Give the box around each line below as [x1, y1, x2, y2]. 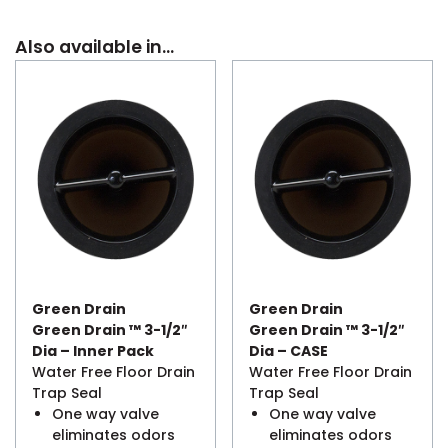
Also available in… [15, 34, 174, 59]
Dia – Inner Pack [32, 340, 154, 361]
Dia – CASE [249, 340, 328, 361]
